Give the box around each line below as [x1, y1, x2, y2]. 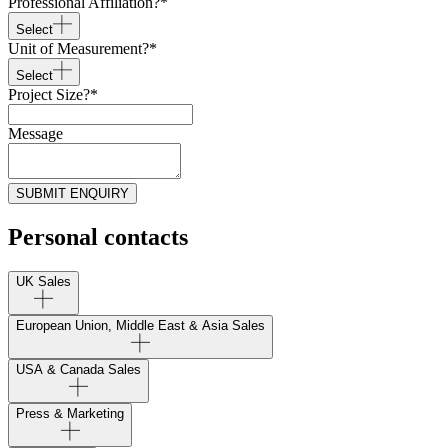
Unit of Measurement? [8, 39, 149, 57]
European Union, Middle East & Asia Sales [16, 317, 265, 333]
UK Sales [16, 273, 71, 289]
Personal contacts [8, 223, 188, 250]
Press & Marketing [16, 405, 124, 421]
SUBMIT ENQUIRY [16, 185, 129, 201]
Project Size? [8, 85, 90, 103]
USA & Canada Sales [16, 361, 141, 377]
